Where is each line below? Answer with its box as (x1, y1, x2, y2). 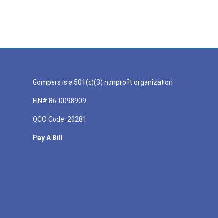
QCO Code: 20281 (33, 115, 87, 123)
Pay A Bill (33, 133, 62, 142)
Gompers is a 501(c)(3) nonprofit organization (33, 78, 173, 87)
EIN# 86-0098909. (33, 97, 88, 105)
